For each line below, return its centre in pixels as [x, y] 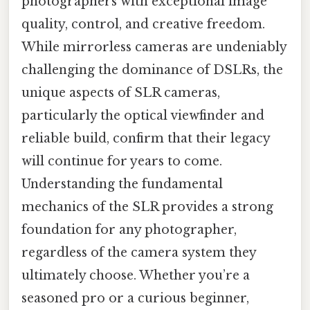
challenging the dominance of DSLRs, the [152, 70]
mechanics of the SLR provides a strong [147, 207]
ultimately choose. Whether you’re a [136, 275]
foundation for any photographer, [129, 229]
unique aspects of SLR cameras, [121, 92]
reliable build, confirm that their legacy [146, 138]
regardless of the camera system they [139, 252]
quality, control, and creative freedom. [143, 24]
